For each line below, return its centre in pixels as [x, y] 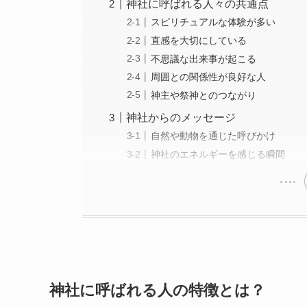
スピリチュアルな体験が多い [213, 22]
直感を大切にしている [199, 40]
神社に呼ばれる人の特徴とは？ [157, 291]
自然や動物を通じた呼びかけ [213, 136]
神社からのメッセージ [181, 117]
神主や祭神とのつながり [204, 95]
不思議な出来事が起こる [204, 59]
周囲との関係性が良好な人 [209, 77]
